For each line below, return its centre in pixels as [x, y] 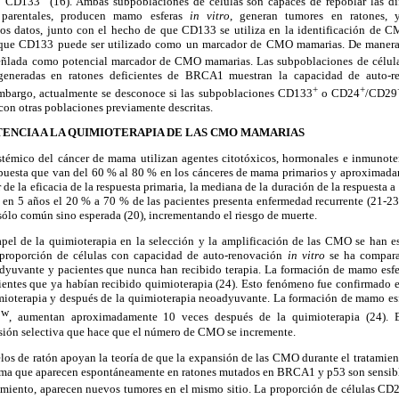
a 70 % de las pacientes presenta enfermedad [202, 201]
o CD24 [339, 93]
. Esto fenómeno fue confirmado [313, 284]
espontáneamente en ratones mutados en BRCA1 [197, 371]
